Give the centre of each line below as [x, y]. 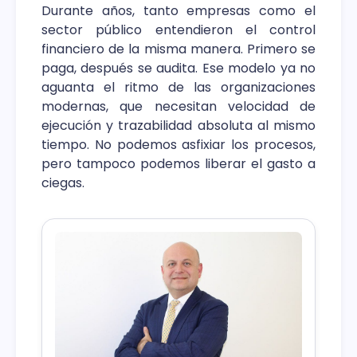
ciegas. [63, 183]
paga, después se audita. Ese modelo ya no [178, 69]
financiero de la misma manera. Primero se [178, 49]
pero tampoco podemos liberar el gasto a [178, 164]
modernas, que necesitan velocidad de [178, 107]
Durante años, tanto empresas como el [178, 11]
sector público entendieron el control [178, 30]
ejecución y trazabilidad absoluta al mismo [178, 126]
